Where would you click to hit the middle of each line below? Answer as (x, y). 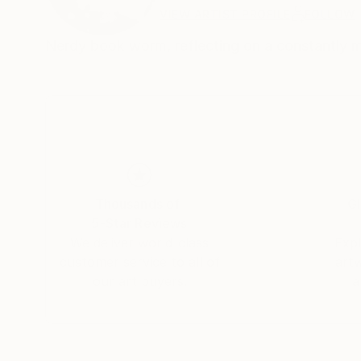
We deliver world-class (139, 243)
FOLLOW (330, 15)
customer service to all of (139, 262)
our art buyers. (139, 282)
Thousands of (137, 204)
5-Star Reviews (139, 224)
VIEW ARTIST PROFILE (225, 15)
